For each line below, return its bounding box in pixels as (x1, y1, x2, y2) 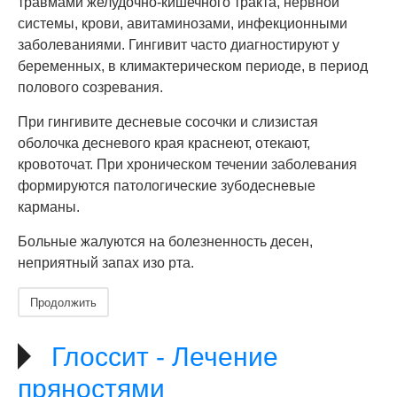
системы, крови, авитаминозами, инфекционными (18, 16, 347, 31)
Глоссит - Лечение (51, 342, 278, 371)
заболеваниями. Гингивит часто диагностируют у (18, 37, 339, 52)
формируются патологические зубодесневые (18, 178, 315, 193)
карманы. (18, 199, 80, 214)
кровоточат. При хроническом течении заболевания (18, 157, 357, 172)
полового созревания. (18, 80, 163, 95)
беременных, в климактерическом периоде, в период (18, 58, 368, 74)
